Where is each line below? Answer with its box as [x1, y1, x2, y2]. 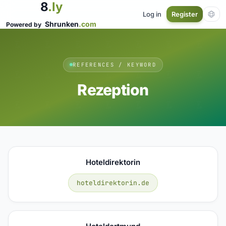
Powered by [6, 21, 43, 28]
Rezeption [77, 80, 149, 99]
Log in [143, 10, 161, 18]
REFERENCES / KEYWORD [72, 61, 157, 68]
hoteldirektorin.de [77, 178, 149, 187]
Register [172, 10, 198, 18]
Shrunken [45, 20, 79, 28]
